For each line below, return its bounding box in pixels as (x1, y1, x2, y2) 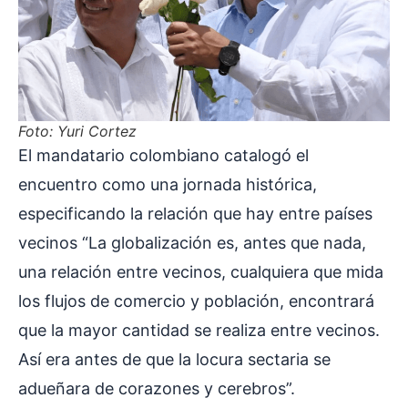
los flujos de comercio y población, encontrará (18, 291, 374, 311)
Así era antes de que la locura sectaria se (18, 350, 331, 370)
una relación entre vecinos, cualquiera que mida (18, 262, 383, 282)
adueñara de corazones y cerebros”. (18, 379, 295, 399)
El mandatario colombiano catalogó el (18, 146, 309, 166)
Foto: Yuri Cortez (18, 122, 137, 141)
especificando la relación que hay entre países (18, 204, 372, 224)
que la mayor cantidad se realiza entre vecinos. (18, 321, 380, 341)
